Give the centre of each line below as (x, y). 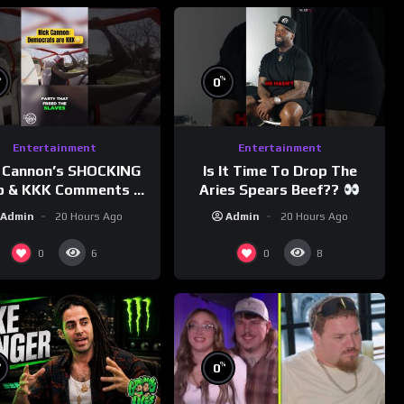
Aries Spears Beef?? (271, 189)
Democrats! (55, 208)
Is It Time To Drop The (280, 170)
